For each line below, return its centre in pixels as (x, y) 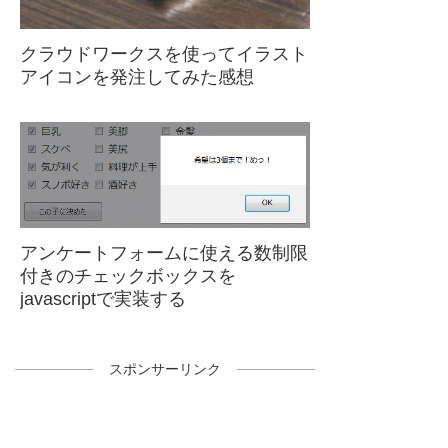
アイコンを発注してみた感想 (137, 77)
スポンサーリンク (165, 369)
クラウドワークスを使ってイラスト (164, 54)
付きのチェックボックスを (128, 276)
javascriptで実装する (103, 299)
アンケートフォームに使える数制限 (164, 253)
